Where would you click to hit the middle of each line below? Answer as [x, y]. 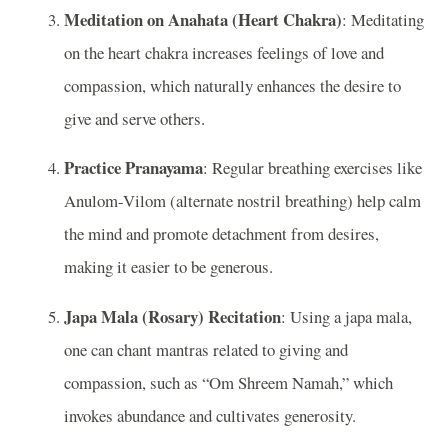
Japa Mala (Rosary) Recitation [172, 317]
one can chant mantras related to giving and [206, 350]
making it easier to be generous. [168, 267]
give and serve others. [134, 118]
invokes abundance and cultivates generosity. [210, 416]
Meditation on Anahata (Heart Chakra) [203, 19]
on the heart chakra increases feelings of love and [224, 52]
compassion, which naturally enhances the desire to [232, 85]
